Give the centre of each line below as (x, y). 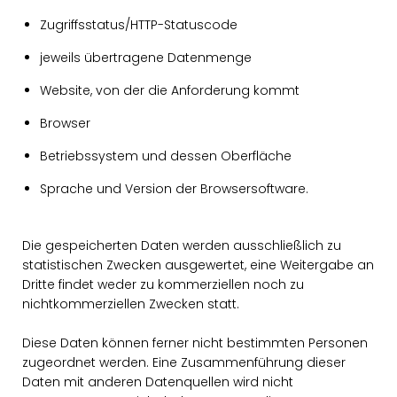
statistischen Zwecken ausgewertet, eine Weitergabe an (198, 265)
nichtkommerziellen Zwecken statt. (131, 304)
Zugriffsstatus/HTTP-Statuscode (139, 25)
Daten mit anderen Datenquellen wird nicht (158, 382)
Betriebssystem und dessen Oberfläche (166, 156)
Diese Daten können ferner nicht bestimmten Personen (195, 343)
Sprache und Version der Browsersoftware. (174, 189)
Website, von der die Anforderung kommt (170, 90)
